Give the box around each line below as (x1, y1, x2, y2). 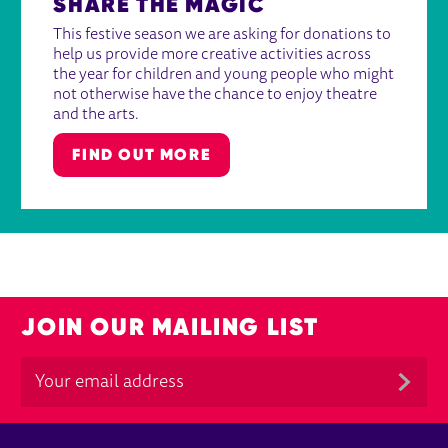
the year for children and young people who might (53, 67, 395, 84)
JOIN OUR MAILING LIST (21, 311, 319, 343)
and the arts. (53, 107, 140, 124)
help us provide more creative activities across (53, 47, 372, 64)
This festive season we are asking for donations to (53, 27, 392, 44)
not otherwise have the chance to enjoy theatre (53, 87, 378, 104)
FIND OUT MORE (72, 144, 212, 166)
